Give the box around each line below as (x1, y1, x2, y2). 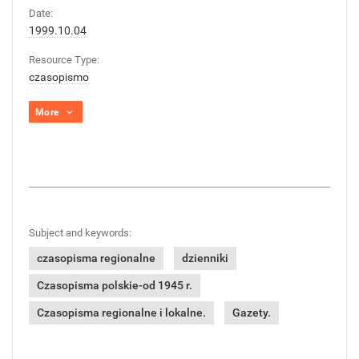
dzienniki (182, 252, 228, 264)
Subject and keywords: (29, 227, 131, 239)
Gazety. (232, 306, 271, 319)
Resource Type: (29, 54, 99, 66)
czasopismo (29, 71, 89, 83)
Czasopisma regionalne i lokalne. (37, 306, 206, 319)
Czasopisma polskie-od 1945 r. (37, 279, 192, 292)
